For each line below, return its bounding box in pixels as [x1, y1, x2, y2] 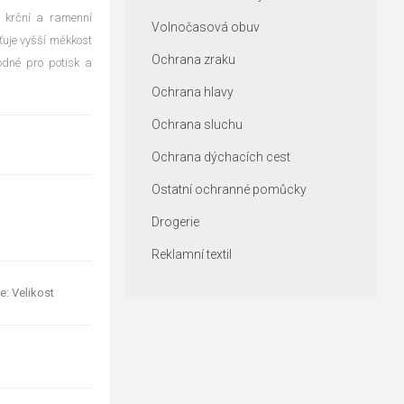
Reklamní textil [151, 247, 232, 262]
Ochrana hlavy [151, 85, 234, 99]
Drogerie [151, 215, 199, 229]
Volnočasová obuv [151, 20, 260, 34]
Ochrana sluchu [151, 117, 243, 132]
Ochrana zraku [151, 52, 235, 67]
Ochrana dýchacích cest [151, 150, 290, 164]
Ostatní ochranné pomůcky [151, 182, 307, 197]
